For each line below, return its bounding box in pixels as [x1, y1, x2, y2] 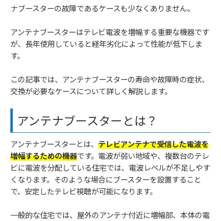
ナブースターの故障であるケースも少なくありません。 [10, 2, 194, 14]
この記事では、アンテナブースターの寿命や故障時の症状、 [10, 74, 209, 85]
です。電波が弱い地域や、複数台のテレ [77, 150, 209, 161]
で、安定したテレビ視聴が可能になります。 [10, 185, 157, 197]
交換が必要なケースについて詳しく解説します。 [10, 85, 172, 97]
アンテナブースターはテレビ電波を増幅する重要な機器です [10, 26, 209, 37]
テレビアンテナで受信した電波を [98, 138, 209, 149]
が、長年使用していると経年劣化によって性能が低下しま [10, 38, 202, 49]
